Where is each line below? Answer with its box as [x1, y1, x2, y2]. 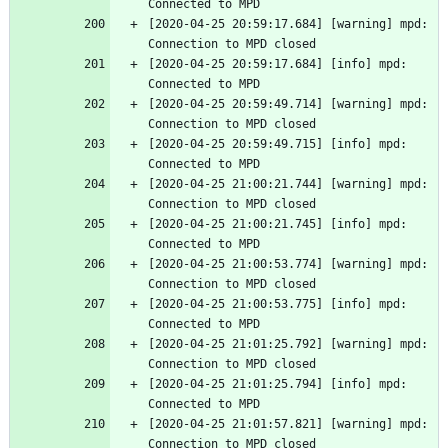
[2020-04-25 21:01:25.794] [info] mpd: [148, 377, 407, 392]
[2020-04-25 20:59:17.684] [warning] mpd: [148, 17, 428, 32]
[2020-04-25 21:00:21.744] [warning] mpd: [148, 177, 428, 192]
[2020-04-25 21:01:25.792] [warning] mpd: [148, 337, 428, 352]
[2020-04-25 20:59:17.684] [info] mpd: [148, 57, 407, 72]
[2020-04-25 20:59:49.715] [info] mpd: [148, 137, 407, 152]
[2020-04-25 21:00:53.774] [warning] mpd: [148, 257, 428, 272]
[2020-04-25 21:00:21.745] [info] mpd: [148, 217, 407, 232]
